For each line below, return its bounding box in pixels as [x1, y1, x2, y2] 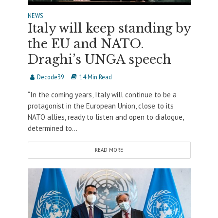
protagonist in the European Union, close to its [27, 101, 174, 111]
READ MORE [95, 146, 123, 154]
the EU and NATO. [27, 36, 144, 52]
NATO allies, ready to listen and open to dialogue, [27, 112, 183, 122]
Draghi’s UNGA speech [27, 52, 171, 68]
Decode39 [36, 73, 64, 81]
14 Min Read [79, 73, 112, 81]
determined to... [27, 124, 77, 133]
